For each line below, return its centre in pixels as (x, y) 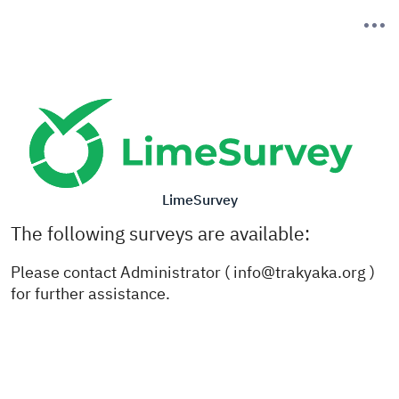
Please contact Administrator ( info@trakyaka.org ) (193, 272)
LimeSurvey (199, 200)
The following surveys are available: (160, 234)
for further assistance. (90, 293)
